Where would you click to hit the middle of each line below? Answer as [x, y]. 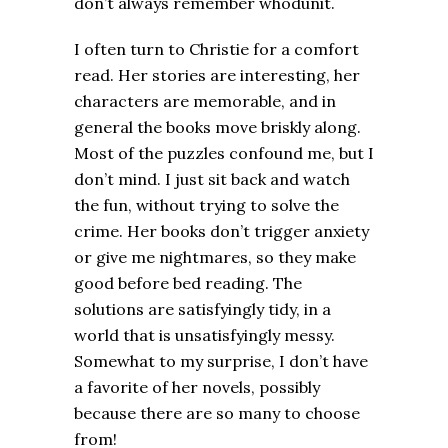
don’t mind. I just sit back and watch [212, 178]
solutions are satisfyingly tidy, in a [202, 308]
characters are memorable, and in [205, 100]
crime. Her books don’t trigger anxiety [221, 230]
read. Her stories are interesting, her [217, 74]
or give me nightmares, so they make [215, 256]
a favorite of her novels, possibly [197, 386]
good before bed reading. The [188, 282]
